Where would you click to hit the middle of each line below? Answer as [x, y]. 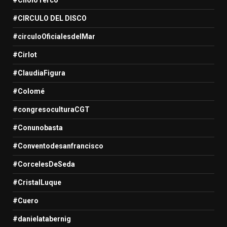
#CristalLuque [37, 182]
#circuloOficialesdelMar [54, 36]
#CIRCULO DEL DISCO [50, 18]
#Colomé [29, 91]
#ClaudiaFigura [39, 73]
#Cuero [26, 200]
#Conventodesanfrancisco [58, 146]
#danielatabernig [42, 219]
